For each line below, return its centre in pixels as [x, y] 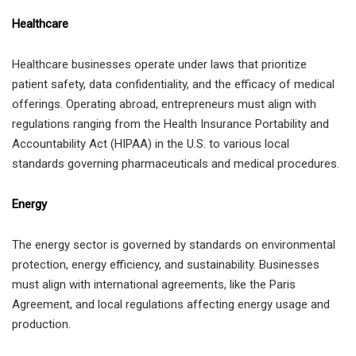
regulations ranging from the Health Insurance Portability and [170, 124]
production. [41, 324]
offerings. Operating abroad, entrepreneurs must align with [164, 104]
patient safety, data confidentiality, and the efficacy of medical [173, 84]
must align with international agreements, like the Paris [154, 284]
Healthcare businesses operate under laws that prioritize [159, 64]
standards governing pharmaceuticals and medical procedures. [176, 163]
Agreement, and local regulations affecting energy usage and [171, 304]
